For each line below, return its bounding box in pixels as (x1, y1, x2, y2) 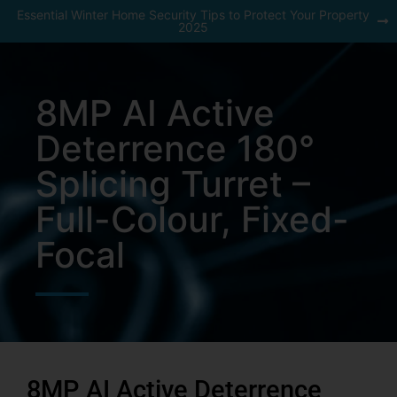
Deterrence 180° (35, 127, 315, 170)
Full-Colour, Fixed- (35, 198, 349, 241)
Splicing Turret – (35, 162, 310, 206)
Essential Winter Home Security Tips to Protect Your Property (17, 7, 370, 22)
